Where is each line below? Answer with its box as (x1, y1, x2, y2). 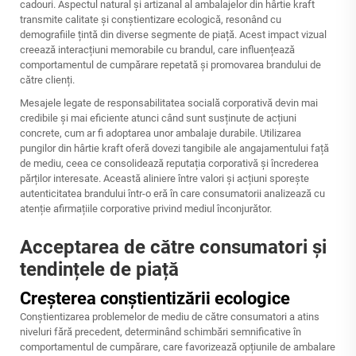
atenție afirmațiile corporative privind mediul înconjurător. (20, 203, 272, 215)
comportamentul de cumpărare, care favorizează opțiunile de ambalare (20, 341, 335, 353)
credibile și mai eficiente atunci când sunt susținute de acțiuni (20, 112, 296, 124)
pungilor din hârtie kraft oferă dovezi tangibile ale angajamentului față (20, 142, 329, 154)
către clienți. (20, 74, 75, 86)
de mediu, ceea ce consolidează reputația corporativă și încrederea (20, 157, 319, 169)
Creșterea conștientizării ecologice (20, 288, 290, 308)
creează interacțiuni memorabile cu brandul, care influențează (20, 44, 295, 56)
